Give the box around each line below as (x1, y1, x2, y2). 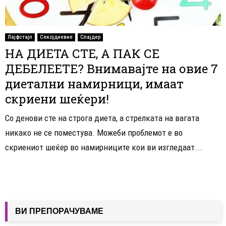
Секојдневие (40, 34, 73, 40)
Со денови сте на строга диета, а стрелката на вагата (5, 113, 199, 124)
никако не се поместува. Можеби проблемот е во (5, 128, 183, 138)
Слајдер (80, 34, 100, 40)
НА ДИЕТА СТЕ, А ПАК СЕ (5, 45, 159, 62)
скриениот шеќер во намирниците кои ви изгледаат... (5, 142, 202, 153)
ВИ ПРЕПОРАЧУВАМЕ (15, 206, 103, 216)
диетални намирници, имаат (5, 76, 184, 92)
